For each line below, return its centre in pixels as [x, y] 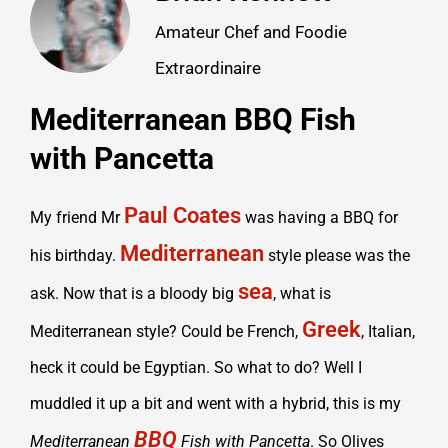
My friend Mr [77, 217]
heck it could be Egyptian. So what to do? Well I [196, 367]
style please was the [337, 255]
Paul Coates [182, 215]
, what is [302, 293]
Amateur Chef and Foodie [251, 32]
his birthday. [75, 255]
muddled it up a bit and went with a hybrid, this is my [215, 403]
